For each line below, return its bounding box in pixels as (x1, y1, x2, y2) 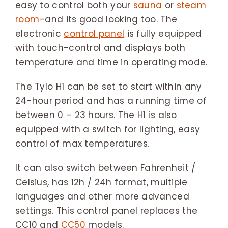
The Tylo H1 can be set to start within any (15, 80, 202, 93)
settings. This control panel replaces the (15, 204, 198, 217)
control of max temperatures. (15, 137, 150, 150)
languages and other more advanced (15, 190, 189, 203)
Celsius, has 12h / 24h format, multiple (15, 176, 188, 188)
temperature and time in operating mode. (15, 55, 208, 68)
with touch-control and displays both (15, 41, 186, 54)
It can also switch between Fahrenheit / (15, 161, 196, 174)
